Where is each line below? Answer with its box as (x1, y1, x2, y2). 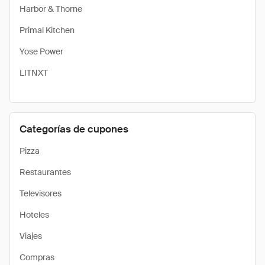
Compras (20, 252, 54, 263)
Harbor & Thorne (20, 4, 82, 14)
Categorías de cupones (20, 122, 128, 135)
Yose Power (20, 46, 63, 57)
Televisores (20, 188, 62, 199)
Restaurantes (20, 167, 71, 177)
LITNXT (20, 67, 48, 78)
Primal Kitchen (20, 25, 75, 35)
